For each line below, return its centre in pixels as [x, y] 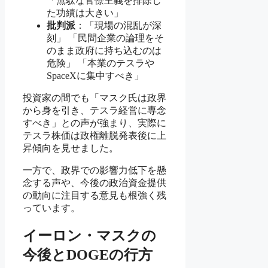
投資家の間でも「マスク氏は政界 [95, 98]
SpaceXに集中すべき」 [95, 75]
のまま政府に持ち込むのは [104, 50]
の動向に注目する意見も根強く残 [95, 195]
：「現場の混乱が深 [118, 25]
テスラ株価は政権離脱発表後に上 [95, 135]
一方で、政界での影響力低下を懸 [95, 170]
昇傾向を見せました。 [71, 148]
